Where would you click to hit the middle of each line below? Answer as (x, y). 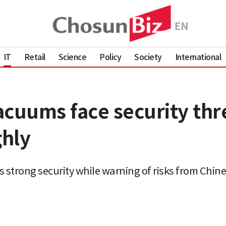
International (198, 57)
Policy (110, 57)
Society (148, 57)
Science (72, 57)
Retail (35, 57)
